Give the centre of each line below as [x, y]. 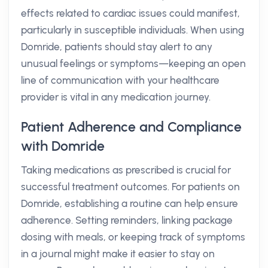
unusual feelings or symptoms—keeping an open [133, 63]
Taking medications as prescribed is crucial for [126, 170]
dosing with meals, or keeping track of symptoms [133, 237]
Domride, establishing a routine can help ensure [130, 203]
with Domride [63, 146]
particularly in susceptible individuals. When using [133, 30]
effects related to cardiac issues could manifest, [130, 13]
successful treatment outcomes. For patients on [130, 187]
